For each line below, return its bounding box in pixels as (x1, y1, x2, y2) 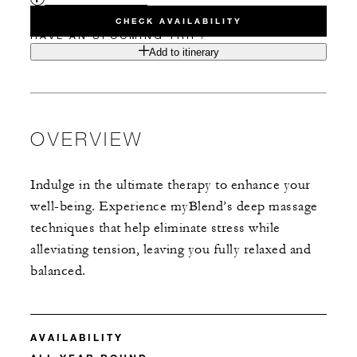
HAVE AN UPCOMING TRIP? (30, 29, 207, 42)
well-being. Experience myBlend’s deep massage (30, 198, 318, 215)
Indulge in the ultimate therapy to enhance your (30, 177, 311, 194)
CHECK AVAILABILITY (115, 16, 242, 27)
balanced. (30, 263, 86, 280)
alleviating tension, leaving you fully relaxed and (30, 241, 311, 258)
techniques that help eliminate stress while (30, 220, 280, 237)
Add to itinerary (148, 46, 219, 59)
